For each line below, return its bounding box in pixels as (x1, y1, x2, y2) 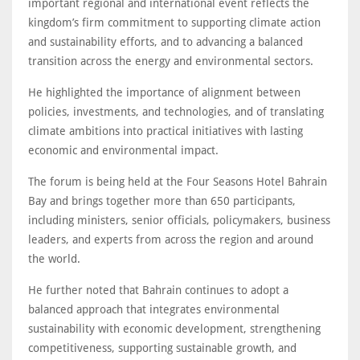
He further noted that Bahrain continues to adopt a (28, 284, 288, 297)
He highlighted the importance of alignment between (28, 86, 301, 100)
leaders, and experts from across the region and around (28, 233, 313, 247)
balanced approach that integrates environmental (28, 303, 280, 317)
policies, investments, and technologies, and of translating (28, 105, 324, 119)
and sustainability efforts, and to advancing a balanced (28, 35, 303, 49)
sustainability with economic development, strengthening (28, 322, 321, 336)
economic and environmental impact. (28, 144, 222, 157)
